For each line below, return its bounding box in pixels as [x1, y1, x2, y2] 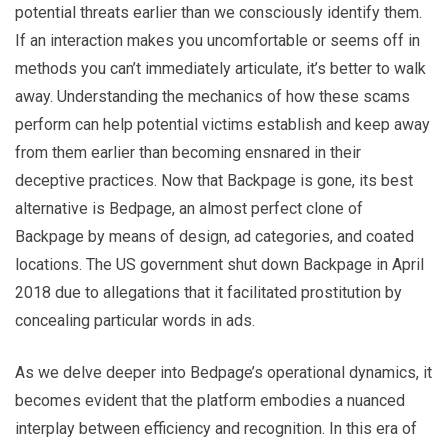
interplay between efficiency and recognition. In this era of [15, 418, 417, 438]
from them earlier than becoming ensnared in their [15, 142, 361, 162]
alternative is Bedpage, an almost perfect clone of [15, 198, 363, 218]
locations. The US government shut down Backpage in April [15, 254, 424, 274]
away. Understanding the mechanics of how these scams [15, 86, 410, 106]
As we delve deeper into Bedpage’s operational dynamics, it [15, 362, 432, 382]
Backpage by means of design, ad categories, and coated [15, 226, 414, 246]
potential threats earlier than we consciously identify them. [15, 2, 422, 22]
